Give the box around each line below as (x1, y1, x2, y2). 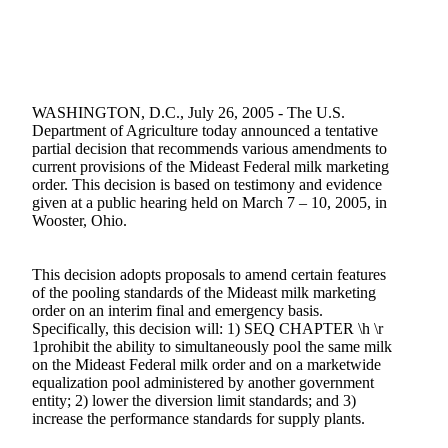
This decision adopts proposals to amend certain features (31, 266, 386, 283)
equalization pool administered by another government (31, 374, 374, 391)
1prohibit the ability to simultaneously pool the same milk (31, 338, 392, 355)
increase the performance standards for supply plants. (31, 410, 365, 427)
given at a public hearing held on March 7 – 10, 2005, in (31, 194, 387, 211)
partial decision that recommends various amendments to (31, 140, 387, 157)
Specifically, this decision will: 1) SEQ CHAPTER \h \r (31, 320, 383, 337)
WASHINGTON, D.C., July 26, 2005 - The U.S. (31, 104, 345, 121)
